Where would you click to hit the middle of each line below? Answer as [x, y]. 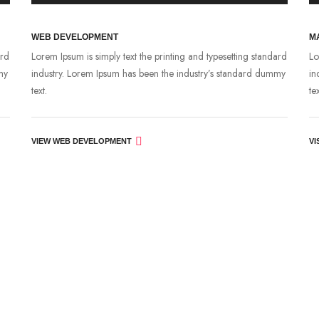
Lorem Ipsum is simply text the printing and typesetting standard [159, 56]
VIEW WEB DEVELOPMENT [82, 141]
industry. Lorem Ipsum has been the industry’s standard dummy [158, 73]
